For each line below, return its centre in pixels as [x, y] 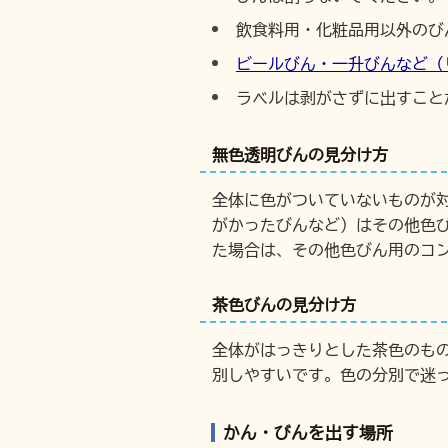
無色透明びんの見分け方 [300, 155]
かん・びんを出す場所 [308, 432]
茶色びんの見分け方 [284, 305]
